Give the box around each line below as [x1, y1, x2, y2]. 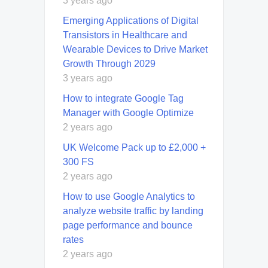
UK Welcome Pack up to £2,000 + [63, 142, 206, 153]
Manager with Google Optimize [63, 108, 194, 118]
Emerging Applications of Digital [63, 16, 199, 26]
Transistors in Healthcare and [63, 30, 187, 41]
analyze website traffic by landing [63, 206, 203, 217]
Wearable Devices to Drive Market [63, 44, 208, 55]
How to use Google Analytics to [63, 191, 195, 202]
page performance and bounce [63, 220, 193, 231]
